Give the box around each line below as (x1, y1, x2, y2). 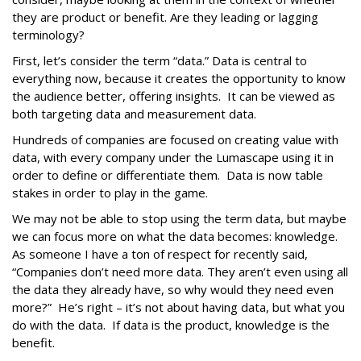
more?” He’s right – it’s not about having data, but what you (12, 299, 345, 315)
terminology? (12, 27, 85, 43)
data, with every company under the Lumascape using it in (12, 149, 334, 165)
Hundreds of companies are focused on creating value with (12, 131, 338, 147)
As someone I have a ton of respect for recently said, (12, 246, 308, 262)
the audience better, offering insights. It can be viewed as (12, 88, 335, 104)
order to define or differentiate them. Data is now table (12, 167, 323, 183)
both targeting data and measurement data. (12, 106, 263, 122)
